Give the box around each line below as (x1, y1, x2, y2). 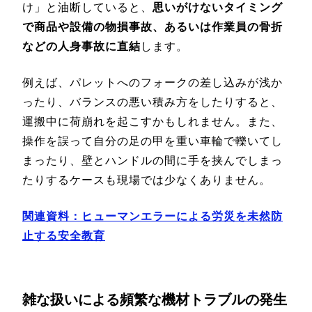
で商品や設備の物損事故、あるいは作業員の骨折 (22, 20, 283, 33)
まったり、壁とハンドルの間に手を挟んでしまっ (22, 154, 283, 166)
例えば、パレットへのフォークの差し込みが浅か (22, 76, 283, 88)
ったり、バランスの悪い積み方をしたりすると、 (22, 95, 283, 108)
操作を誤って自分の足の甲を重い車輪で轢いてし (22, 134, 283, 147)
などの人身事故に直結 (22, 40, 141, 52)
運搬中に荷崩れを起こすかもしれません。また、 (22, 115, 283, 127)
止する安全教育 (22, 229, 105, 242)
